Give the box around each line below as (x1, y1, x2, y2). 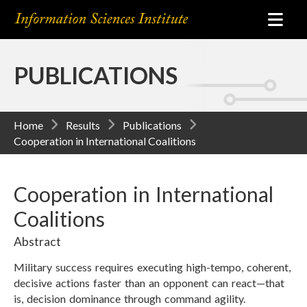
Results (66, 119, 100, 132)
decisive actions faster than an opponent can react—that (14, 276, 284, 289)
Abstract (14, 234, 61, 249)
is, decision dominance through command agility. (14, 292, 245, 305)
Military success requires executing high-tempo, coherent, (14, 260, 291, 273)
